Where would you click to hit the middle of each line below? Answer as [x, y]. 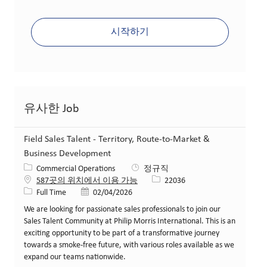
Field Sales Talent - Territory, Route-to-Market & [117, 139]
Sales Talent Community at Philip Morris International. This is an [130, 221]
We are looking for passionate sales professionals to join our [122, 209]
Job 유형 [38, 192]
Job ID [162, 180]
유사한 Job [52, 109]
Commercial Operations [77, 169]
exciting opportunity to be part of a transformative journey [122, 233]
